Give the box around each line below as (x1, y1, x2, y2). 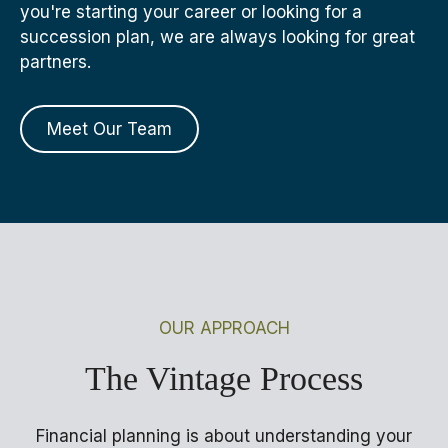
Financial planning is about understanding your (36, 425, 412, 446)
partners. (20, 52, 91, 73)
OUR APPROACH (158, 318, 290, 339)
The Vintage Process (85, 359, 363, 397)
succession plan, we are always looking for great (20, 27, 415, 48)
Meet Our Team (47, 119, 172, 140)
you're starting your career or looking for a (20, 2, 362, 23)
